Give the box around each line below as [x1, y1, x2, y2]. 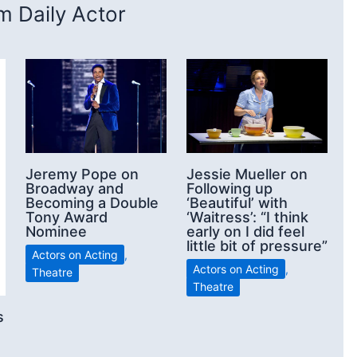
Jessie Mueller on [186, 165, 308, 182]
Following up [186, 179, 273, 197]
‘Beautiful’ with [186, 194, 288, 211]
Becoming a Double [25, 194, 159, 211]
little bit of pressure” [186, 237, 328, 254]
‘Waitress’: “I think [186, 208, 308, 226]
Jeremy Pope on [25, 165, 139, 182]
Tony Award [25, 208, 108, 226]
